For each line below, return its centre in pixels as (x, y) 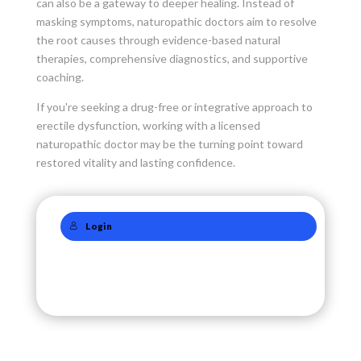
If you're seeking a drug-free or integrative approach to (174, 106)
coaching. (60, 77)
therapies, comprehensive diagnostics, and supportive (172, 58)
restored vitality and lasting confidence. (135, 162)
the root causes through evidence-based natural (158, 39)
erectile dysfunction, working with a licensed (148, 125)
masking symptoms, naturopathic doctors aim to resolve (176, 21)
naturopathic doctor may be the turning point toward (169, 143)
